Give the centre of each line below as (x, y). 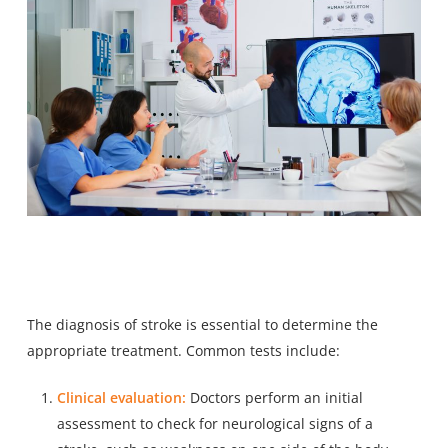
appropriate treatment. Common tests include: (183, 350)
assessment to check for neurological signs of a (214, 423)
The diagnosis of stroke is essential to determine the (202, 324)
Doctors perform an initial (274, 397)
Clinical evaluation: (121, 397)
